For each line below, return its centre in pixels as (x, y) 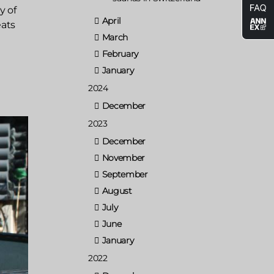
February (120, 54)
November (124, 157)
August (117, 191)
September (125, 174)
